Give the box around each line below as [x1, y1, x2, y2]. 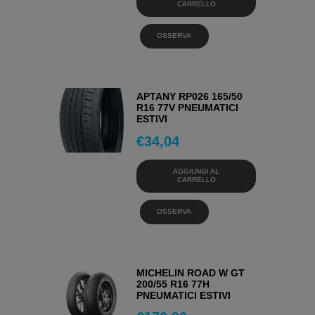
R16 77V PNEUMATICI [136, 102, 239, 114]
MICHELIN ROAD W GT [136, 266, 245, 278]
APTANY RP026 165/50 [136, 91, 243, 103]
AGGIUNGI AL [173, 167, 220, 175]
